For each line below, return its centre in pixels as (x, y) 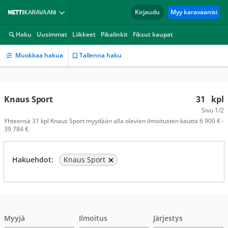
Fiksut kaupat (153, 34)
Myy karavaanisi (194, 12)
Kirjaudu (147, 12)
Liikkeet (84, 34)
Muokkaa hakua (39, 55)
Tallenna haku (101, 55)
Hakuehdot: (33, 160)
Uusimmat (52, 34)
